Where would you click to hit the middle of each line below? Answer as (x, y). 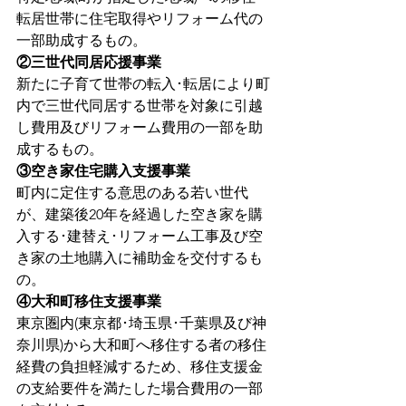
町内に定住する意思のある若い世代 (132, 193)
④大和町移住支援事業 (89, 302)
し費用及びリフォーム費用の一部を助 (140, 128)
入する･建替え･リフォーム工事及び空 (140, 237)
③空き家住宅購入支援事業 (103, 171)
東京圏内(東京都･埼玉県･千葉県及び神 (141, 324)
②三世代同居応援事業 (89, 63)
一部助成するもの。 (82, 41)
